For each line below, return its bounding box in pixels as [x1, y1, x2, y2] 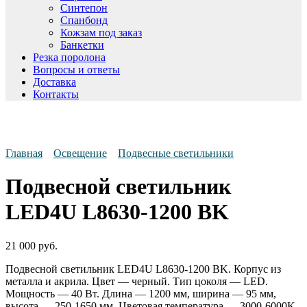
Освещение [53, 147, 107, 159]
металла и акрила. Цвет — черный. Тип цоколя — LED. [5, 275, 268, 287]
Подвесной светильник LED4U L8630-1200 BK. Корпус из [5, 262, 281, 275]
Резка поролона [33, 51, 106, 63]
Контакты [33, 88, 79, 100]
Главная [5, 147, 42, 159]
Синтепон [60, 1, 108, 14]
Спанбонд [60, 14, 108, 26]
